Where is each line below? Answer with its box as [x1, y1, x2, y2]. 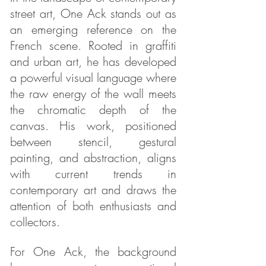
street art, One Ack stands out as [10, 5, 176, 21]
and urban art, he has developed [10, 53, 176, 69]
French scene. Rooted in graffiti [10, 37, 176, 53]
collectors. [10, 214, 60, 230]
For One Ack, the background [10, 243, 176, 259]
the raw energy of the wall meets [10, 85, 176, 102]
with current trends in [10, 166, 176, 182]
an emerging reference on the [10, 21, 176, 37]
